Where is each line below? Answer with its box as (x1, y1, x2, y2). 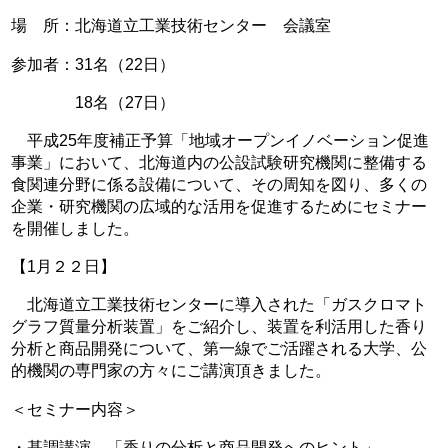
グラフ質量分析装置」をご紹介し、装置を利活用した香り (11, 317, 428, 336)
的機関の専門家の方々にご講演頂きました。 (11, 361, 332, 380)
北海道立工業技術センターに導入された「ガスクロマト (11, 295, 428, 314)
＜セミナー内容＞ (11, 399, 140, 418)
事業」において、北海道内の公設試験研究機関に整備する (11, 152, 428, 171)
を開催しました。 (11, 218, 140, 237)
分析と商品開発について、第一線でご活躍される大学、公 (11, 339, 428, 358)
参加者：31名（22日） (11, 54, 176, 73)
